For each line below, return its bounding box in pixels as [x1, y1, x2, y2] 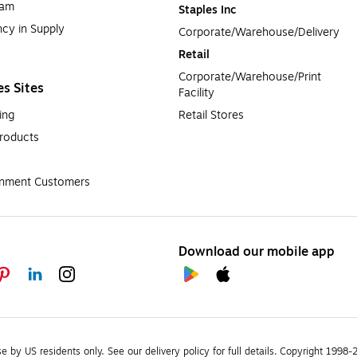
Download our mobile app [178, 242, 335, 262]
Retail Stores [178, 107, 244, 124]
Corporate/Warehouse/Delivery [178, 24, 339, 41]
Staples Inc [178, 2, 236, 19]
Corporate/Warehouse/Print [178, 69, 321, 86]
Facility [178, 84, 214, 102]
